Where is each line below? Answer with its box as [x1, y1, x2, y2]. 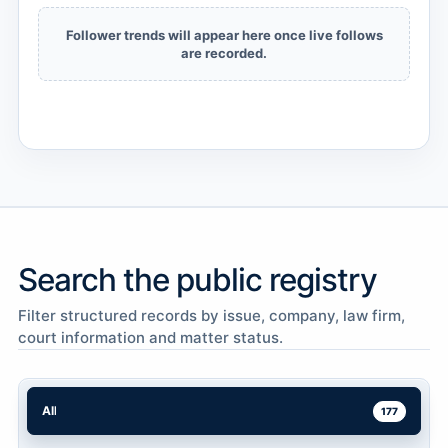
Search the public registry [18, 261, 377, 300]
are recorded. [181, 45, 267, 62]
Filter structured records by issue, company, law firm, [18, 306, 405, 326]
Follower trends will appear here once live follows [65, 27, 383, 44]
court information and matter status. [18, 328, 283, 348]
